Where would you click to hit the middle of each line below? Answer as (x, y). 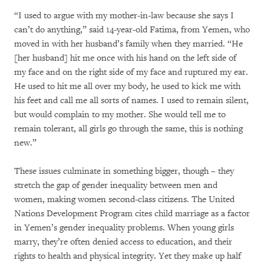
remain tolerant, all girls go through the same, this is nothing (128, 129)
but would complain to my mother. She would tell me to (120, 115)
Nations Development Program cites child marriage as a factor (132, 214)
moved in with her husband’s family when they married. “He (128, 44)
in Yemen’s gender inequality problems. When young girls (124, 228)
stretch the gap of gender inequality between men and (116, 185)
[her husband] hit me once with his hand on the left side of (125, 58)
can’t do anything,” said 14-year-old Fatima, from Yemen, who (132, 30)
